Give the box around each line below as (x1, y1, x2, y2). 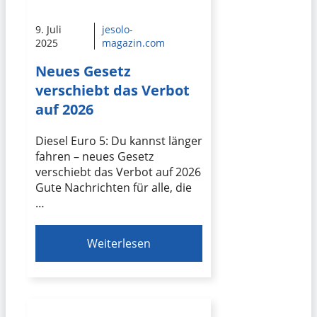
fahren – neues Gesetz (35, 148, 154, 164)
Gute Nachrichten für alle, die (35, 179, 192, 195)
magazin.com (101, 36, 165, 50)
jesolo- (101, 23, 133, 37)
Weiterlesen (87, 235, 151, 251)
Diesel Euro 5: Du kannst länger (35, 132, 202, 149)
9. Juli (35, 23, 62, 37)
